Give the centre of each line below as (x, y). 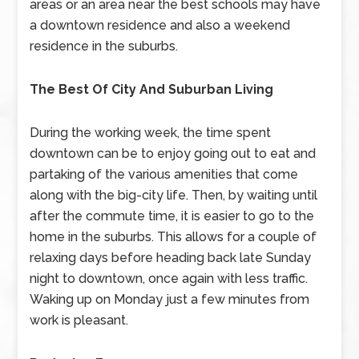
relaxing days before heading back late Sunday (171, 258)
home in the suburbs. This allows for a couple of (173, 237)
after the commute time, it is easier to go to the (172, 216)
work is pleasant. (79, 320)
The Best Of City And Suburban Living (152, 89)
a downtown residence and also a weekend (160, 25)
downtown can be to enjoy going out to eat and (173, 153)
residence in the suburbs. (106, 46)
